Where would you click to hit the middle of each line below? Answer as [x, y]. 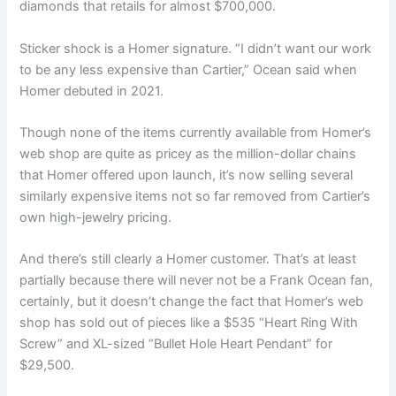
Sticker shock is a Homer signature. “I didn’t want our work [196, 48]
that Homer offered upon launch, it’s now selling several [187, 175]
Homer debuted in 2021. [92, 91]
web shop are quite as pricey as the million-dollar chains [188, 154]
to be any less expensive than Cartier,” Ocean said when [189, 69]
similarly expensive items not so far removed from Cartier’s [195, 197]
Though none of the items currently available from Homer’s [196, 133]
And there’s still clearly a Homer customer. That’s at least [188, 259]
